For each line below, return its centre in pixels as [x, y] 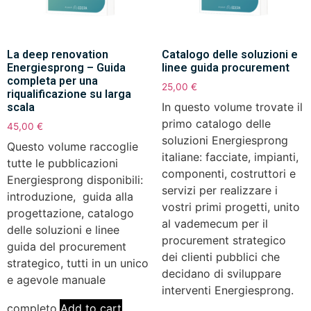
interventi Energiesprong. [227, 291]
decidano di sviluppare [221, 274]
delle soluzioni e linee [63, 230]
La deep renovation [58, 55]
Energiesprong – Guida [66, 68]
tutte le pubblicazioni [62, 163]
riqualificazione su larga [69, 94]
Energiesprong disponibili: [75, 180]
